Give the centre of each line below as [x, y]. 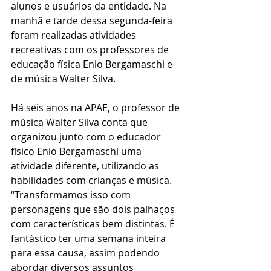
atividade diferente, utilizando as [86, 166]
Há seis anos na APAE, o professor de [96, 108]
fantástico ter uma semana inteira [90, 238]
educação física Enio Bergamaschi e [93, 64]
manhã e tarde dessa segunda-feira [93, 21]
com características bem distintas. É [94, 224]
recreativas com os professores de [91, 50]
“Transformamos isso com [72, 195]
